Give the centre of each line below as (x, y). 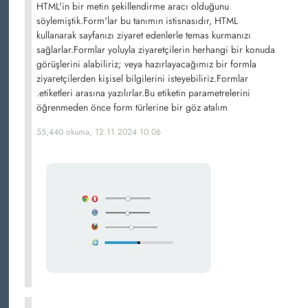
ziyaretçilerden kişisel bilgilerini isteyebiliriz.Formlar (142, 78)
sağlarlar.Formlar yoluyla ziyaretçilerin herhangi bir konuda (156, 49)
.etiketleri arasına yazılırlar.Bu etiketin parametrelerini (143, 93)
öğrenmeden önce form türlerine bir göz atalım (132, 107)
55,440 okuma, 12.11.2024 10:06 (99, 132)
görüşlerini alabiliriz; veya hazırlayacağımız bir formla (146, 64)
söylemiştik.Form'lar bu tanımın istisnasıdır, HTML (137, 21)
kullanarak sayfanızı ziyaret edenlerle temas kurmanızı (144, 35)
